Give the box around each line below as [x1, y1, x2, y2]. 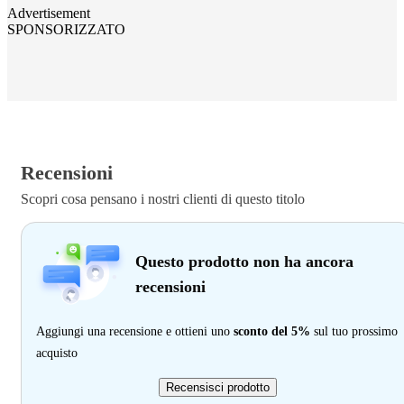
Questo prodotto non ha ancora [135, 252, 353, 271]
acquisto [36, 346, 78, 361]
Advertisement [7, 5, 90, 22]
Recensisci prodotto [165, 381, 270, 395]
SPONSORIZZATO [7, 22, 125, 38]
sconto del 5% [234, 325, 310, 339]
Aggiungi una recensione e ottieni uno [36, 325, 234, 339]
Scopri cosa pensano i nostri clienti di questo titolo [21, 191, 305, 207]
